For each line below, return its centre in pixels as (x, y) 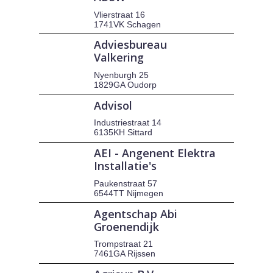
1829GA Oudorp (126, 84)
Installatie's (126, 166)
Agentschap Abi (136, 214)
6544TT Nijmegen (129, 193)
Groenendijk (127, 226)
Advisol (113, 105)
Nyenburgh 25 (122, 75)
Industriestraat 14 (128, 123)
